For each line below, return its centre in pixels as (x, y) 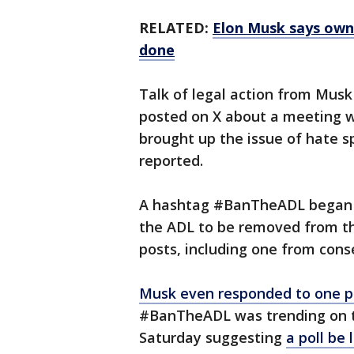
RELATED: (176, 28)
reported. (173, 161)
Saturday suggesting (213, 338)
